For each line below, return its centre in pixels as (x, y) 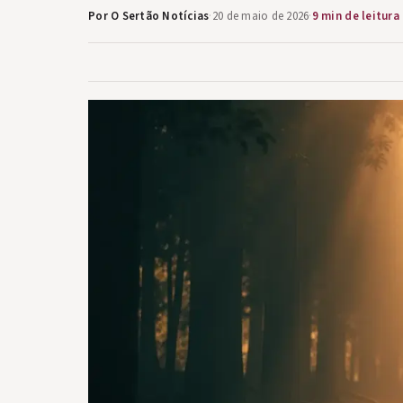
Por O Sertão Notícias (149, 16)
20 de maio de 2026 (260, 16)
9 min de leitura (355, 16)
